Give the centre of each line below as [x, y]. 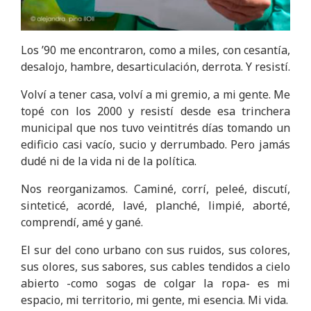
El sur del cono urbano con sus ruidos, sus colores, [155, 250]
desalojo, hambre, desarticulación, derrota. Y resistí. [155, 66]
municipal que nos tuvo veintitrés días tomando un [155, 127]
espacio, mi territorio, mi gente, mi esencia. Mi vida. [154, 300]
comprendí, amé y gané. [82, 222]
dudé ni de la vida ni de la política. [109, 161]
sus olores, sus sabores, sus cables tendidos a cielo [155, 266]
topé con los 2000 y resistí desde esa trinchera [155, 111]
